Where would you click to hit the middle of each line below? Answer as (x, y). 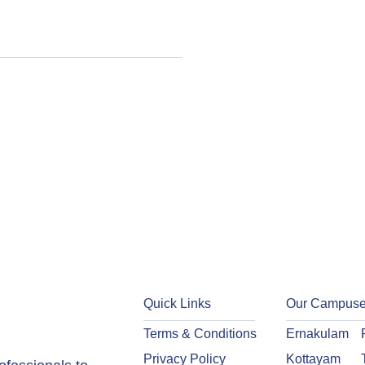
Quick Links (178, 304)
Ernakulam (317, 334)
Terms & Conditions (200, 334)
